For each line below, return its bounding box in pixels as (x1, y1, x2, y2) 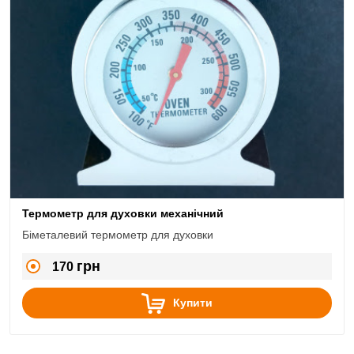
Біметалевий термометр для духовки (22, 228, 213, 241)
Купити (173, 296, 213, 309)
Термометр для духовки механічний (22, 207, 224, 220)
